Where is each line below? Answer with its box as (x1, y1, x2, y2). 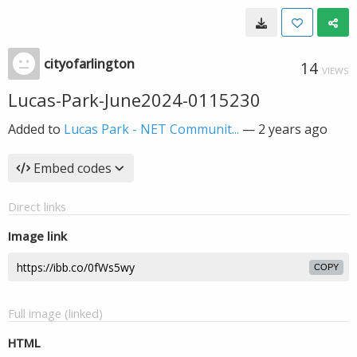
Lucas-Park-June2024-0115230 (8, 88, 261, 112)
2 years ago (258, 120, 328, 138)
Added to (8, 120, 64, 138)
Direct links (8, 198, 66, 214)
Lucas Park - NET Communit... (64, 120, 239, 138)
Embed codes (33, 159, 112, 177)
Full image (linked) (8, 305, 103, 321)
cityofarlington (44, 55, 135, 73)
